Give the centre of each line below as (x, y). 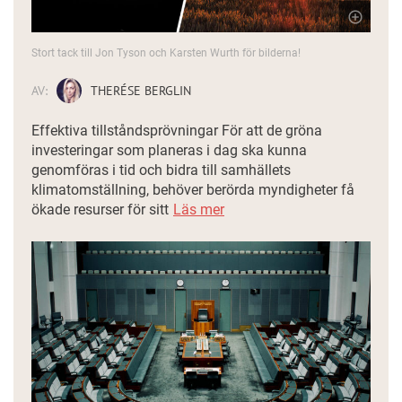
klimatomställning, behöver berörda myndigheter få (193, 189)
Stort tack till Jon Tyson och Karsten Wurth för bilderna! (166, 52)
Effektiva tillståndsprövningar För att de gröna (177, 130)
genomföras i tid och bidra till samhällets (161, 170)
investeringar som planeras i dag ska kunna (169, 150)
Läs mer (199, 209)
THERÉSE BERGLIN (141, 90)
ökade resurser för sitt (100, 209)
